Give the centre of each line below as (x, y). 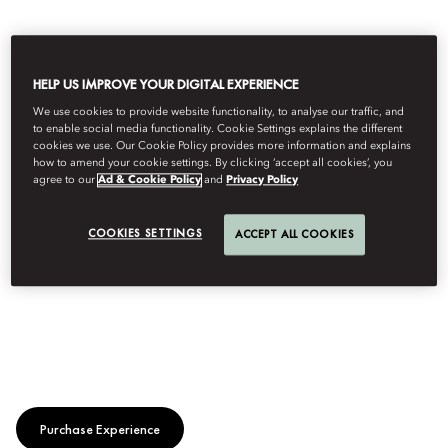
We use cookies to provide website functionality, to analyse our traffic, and (219, 112)
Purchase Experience (100, 429)
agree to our (66, 180)
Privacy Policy (262, 180)
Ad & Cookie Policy (150, 180)
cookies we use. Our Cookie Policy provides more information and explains (222, 146)
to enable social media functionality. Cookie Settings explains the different (218, 129)
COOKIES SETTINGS (145, 233)
